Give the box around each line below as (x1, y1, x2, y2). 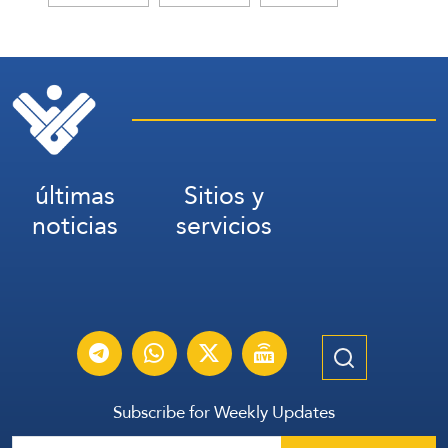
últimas (34, 171, 115, 219)
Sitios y (183, 171, 264, 219)
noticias (31, 201, 118, 249)
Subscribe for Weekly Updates (113, 395, 335, 428)
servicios (175, 201, 272, 249)
